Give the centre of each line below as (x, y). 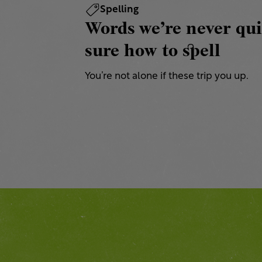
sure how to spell (153, 51)
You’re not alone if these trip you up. (167, 77)
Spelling (119, 10)
